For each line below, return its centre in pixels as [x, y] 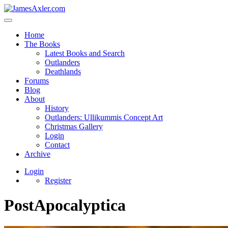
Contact [57, 145]
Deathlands [63, 72]
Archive [37, 154]
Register [58, 180]
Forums [37, 81]
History [57, 108]
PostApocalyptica [65, 205]
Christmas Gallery [74, 126]
